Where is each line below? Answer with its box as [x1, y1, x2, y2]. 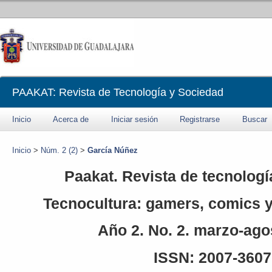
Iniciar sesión [111, 115, 158, 124]
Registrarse [180, 115, 220, 124]
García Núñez [87, 146, 138, 155]
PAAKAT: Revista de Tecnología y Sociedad [12, 86, 223, 98]
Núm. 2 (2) [41, 146, 78, 155]
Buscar [242, 115, 267, 124]
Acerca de [53, 115, 89, 124]
